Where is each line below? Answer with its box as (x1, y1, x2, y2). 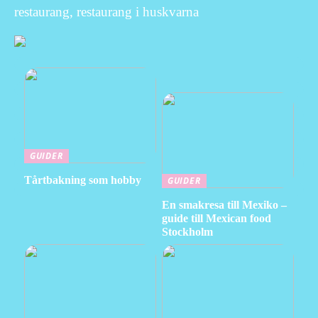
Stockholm (161, 226, 213, 238)
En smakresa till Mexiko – (161, 199, 287, 212)
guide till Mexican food (161, 212, 271, 225)
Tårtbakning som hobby (23, 174, 141, 187)
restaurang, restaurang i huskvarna (14, 4, 199, 19)
